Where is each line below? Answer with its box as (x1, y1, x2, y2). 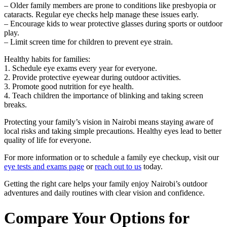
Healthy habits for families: (4, 55, 90, 64)
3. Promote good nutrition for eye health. (4, 82, 134, 91)
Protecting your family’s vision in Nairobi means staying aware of (4, 118, 213, 127)
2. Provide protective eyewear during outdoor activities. (4, 73, 181, 82)
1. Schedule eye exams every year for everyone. (4, 64, 157, 73)
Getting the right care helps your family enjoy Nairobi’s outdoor (4, 179, 207, 188)
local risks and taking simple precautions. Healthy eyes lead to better (4, 127, 221, 136)
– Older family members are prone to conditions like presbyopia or (4, 1, 216, 10)
